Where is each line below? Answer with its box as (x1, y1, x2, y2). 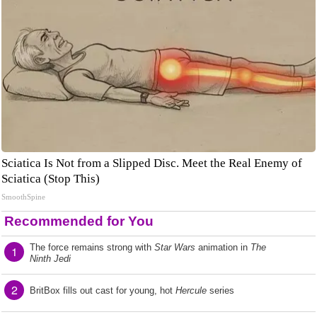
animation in (195, 242, 250, 253)
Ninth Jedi (30, 253, 71, 264)
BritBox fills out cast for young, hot (30, 285, 175, 296)
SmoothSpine (1, 192, 45, 201)
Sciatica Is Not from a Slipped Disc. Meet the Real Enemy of (1, 156, 302, 170)
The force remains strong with (30, 242, 154, 253)
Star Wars (154, 242, 195, 253)
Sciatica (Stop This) (1, 172, 100, 185)
